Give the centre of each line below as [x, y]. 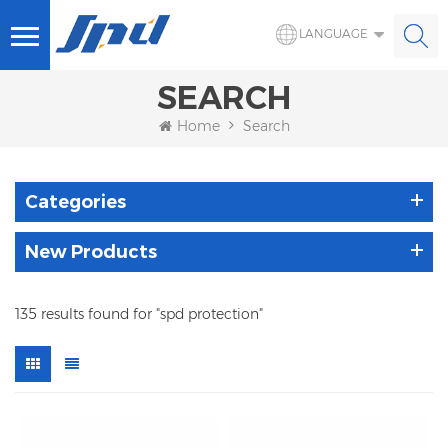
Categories [75, 202]
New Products [91, 252]
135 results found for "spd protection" [139, 314]
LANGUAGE [333, 33]
